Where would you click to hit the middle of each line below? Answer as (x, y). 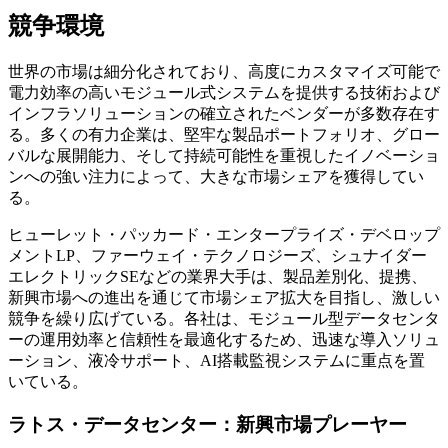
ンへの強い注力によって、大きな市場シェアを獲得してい (216, 177)
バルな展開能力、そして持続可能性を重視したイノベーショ (224, 156)
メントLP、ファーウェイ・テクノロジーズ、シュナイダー (217, 256)
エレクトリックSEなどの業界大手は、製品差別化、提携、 (217, 277)
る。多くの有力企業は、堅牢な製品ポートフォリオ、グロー (224, 135)
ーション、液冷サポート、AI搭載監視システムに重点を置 (216, 361)
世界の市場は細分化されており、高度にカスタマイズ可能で (224, 72)
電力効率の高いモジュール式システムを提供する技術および (224, 93)
